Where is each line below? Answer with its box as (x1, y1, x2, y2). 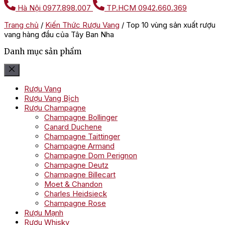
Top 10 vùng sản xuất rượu (126, 20, 215, 30)
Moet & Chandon (44, 179, 102, 189)
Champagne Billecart (44, 170, 116, 179)
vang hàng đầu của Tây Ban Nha (4, 30, 114, 39)
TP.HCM (106, 3, 136, 13)
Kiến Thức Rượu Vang (45, 20, 120, 30)
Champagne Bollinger (44, 113, 118, 122)
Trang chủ (4, 20, 39, 30)
